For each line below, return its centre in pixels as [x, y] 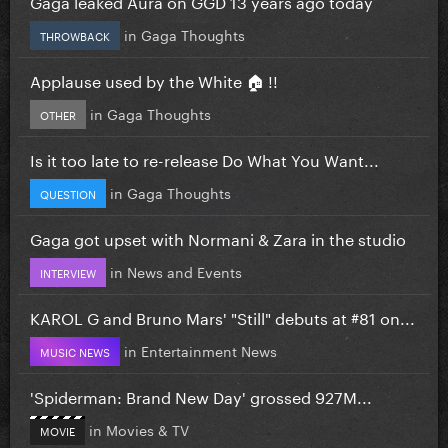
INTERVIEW [68, 271]
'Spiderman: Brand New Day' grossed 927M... [201, 395]
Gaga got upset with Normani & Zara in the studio [218, 237]
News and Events [184, 270]
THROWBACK [75, 34]
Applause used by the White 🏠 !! [154, 79]
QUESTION [68, 192]
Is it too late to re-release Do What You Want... [204, 158]
